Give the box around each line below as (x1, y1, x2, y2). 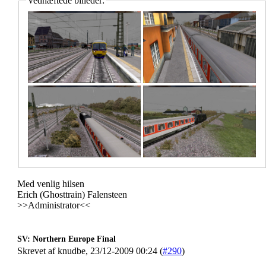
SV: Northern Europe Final (17, 235, 116, 243)
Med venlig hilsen (17, 179, 84, 189)
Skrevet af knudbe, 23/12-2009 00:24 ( (17, 246, 163, 256)
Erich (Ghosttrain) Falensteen (17, 189, 127, 199)
